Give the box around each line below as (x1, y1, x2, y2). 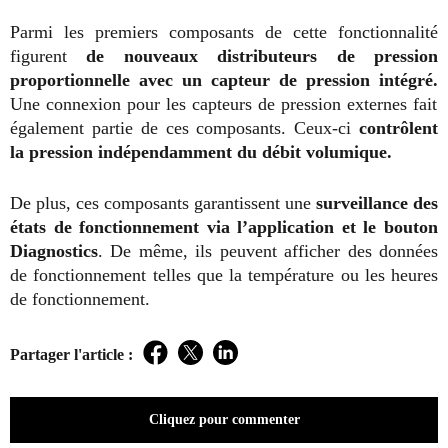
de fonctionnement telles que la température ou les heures (10, 264, 438, 285)
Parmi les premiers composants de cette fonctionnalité (10, 21, 438, 42)
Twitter (189, 352, 241, 373)
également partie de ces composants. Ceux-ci (10, 117, 359, 138)
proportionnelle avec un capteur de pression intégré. (10, 69, 438, 90)
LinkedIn (224, 352, 290, 373)
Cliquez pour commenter (148, 411, 300, 427)
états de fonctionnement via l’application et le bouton (10, 216, 438, 237)
